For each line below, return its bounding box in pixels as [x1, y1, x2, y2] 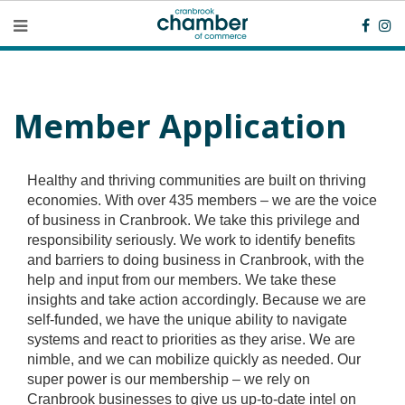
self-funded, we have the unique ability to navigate [27, 312, 347, 327]
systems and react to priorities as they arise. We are [27, 332, 355, 347]
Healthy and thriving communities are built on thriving [27, 173, 366, 188]
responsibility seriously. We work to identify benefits [27, 232, 355, 248]
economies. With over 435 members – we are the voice [27, 193, 377, 208]
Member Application [14, 104, 347, 148]
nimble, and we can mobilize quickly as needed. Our [27, 352, 361, 367]
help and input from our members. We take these [27, 272, 336, 287]
